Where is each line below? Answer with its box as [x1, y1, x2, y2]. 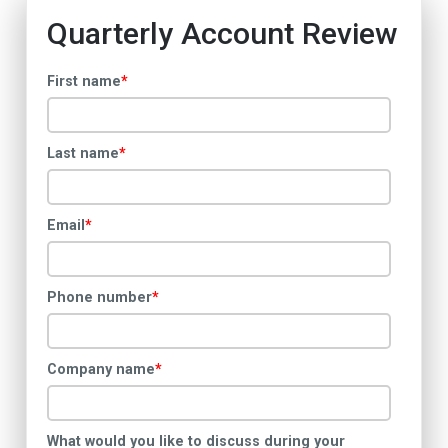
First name [47, 73, 122, 90]
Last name [47, 145, 120, 162]
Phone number [47, 289, 153, 306]
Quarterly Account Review [47, 16, 399, 52]
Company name [47, 361, 156, 378]
